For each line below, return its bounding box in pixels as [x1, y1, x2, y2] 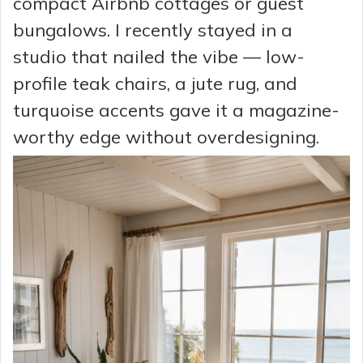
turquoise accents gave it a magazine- [13, 98, 340, 122]
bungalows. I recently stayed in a [13, 18, 293, 41]
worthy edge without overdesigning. [13, 125, 319, 148]
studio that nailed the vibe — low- [13, 45, 305, 68]
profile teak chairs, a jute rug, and [13, 71, 297, 95]
